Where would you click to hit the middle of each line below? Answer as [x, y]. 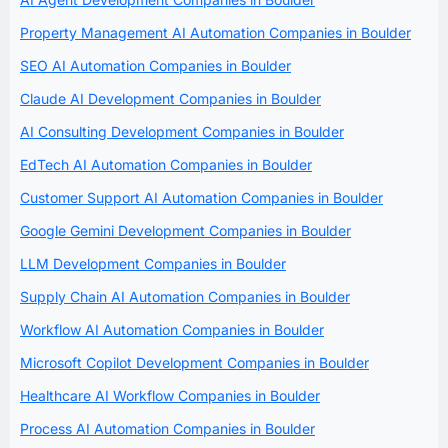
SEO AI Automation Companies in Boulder [155, 66]
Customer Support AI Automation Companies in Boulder [201, 198]
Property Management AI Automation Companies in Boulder [215, 33]
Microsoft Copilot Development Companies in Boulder [194, 363]
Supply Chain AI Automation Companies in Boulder [185, 297]
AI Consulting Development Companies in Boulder [182, 132]
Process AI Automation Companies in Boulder [167, 429]
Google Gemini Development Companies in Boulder [185, 231]
